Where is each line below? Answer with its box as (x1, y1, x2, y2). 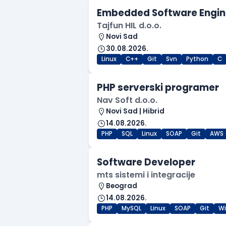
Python (186, 55, 208, 64)
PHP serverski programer (97, 81, 219, 94)
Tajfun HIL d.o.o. (97, 20, 161, 32)
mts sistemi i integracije (97, 169, 195, 181)
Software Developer (97, 156, 195, 169)
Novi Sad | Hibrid (106, 106, 164, 117)
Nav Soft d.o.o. (97, 94, 157, 106)
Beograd (106, 181, 137, 191)
